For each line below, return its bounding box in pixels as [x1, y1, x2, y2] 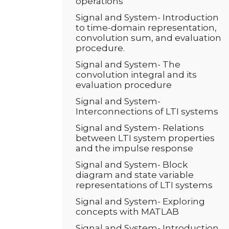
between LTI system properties [76, 133, 215, 143]
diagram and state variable [76, 170, 194, 180]
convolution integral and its [76, 70, 197, 80]
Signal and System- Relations [76, 123, 204, 133]
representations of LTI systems [76, 180, 213, 190]
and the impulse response [76, 143, 193, 153]
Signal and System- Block [76, 159, 188, 170]
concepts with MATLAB [76, 207, 179, 217]
